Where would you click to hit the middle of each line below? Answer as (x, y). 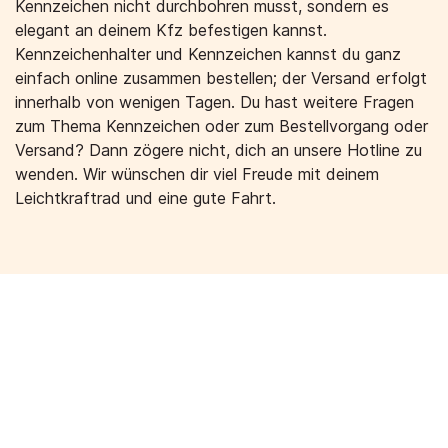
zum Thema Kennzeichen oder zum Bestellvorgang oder (221, 126)
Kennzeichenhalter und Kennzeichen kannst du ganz (208, 54)
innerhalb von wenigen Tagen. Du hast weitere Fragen (214, 102)
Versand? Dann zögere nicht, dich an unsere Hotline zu (218, 150)
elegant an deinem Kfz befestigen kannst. (171, 30)
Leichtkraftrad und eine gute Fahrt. (145, 198)
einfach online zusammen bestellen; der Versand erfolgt (221, 78)
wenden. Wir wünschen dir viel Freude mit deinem (197, 174)
